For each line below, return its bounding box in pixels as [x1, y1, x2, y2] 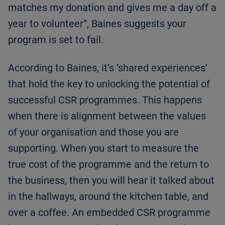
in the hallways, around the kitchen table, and [8, 190, 208, 203]
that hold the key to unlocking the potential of [8, 78, 210, 90]
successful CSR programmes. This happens [8, 94, 202, 106]
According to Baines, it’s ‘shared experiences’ [8, 62, 207, 74]
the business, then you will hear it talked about [8, 174, 214, 187]
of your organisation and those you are [8, 126, 179, 139]
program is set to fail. [8, 34, 103, 46]
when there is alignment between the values [8, 110, 206, 123]
